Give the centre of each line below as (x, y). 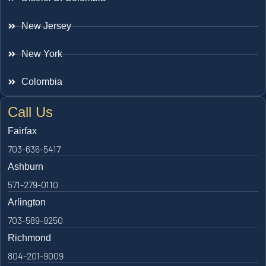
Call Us (30, 112)
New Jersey (46, 26)
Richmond (29, 238)
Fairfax (22, 131)
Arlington (27, 202)
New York (42, 54)
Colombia (42, 82)
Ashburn (26, 167)
